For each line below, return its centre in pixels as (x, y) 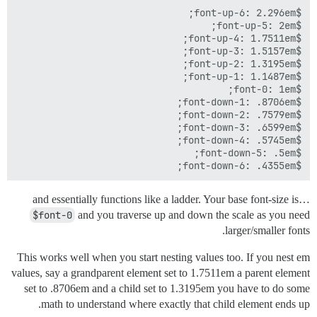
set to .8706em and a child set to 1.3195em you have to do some (167, 288)
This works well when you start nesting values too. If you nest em (163, 257)
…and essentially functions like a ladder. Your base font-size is (304, 199)
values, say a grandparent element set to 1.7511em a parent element (161, 272)
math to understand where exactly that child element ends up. (175, 304)
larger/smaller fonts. (267, 230)
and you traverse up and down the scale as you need (192, 214)
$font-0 (52, 215)
